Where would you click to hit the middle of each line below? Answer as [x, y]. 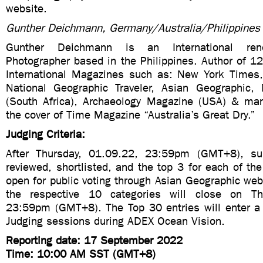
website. [26, 9]
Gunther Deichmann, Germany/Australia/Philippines [133, 28]
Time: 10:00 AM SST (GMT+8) [81, 254]
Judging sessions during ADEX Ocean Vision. [115, 221]
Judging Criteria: [45, 134]
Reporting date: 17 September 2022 [94, 240]
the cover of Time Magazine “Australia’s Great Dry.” [131, 115]
